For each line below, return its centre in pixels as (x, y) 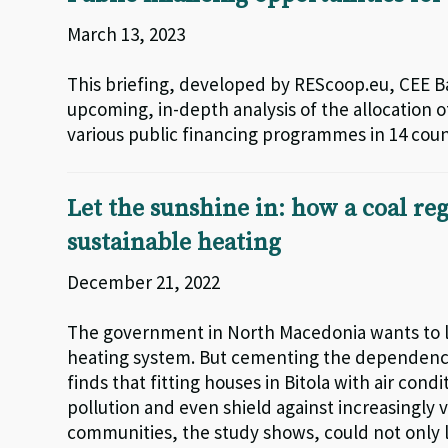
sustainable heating (174, 243)
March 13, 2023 (126, 34)
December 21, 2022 (144, 282)
